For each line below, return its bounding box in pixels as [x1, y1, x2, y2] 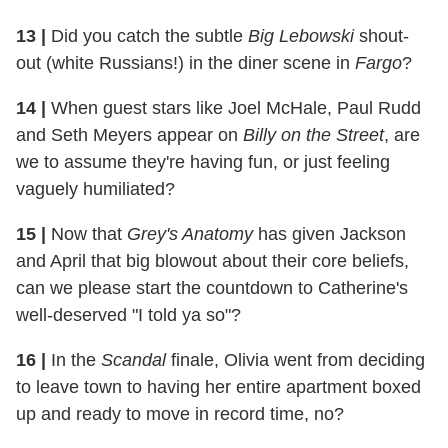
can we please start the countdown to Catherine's [16, 278, 408, 299]
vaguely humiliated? [16, 179, 175, 200]
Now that [46, 224, 127, 245]
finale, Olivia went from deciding [166, 350, 425, 371]
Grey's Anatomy [127, 224, 253, 245]
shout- [354, 26, 409, 47]
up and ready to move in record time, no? [16, 404, 344, 425]
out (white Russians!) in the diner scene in [16, 53, 355, 74]
